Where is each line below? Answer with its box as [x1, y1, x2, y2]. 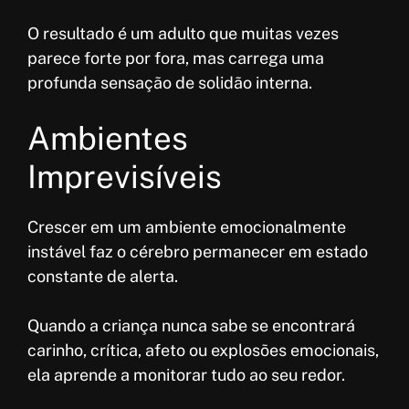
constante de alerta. [27, 267, 178, 287]
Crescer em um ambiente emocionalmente [27, 217, 346, 237]
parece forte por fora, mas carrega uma [27, 48, 324, 68]
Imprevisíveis [27, 158, 222, 196]
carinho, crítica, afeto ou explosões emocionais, [27, 341, 379, 361]
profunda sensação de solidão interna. [27, 73, 312, 93]
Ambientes [27, 120, 188, 158]
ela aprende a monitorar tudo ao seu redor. [27, 365, 345, 385]
